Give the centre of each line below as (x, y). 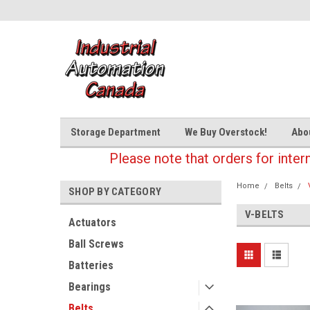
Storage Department (116, 132)
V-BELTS (264, 215)
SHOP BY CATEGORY (115, 192)
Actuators (92, 222)
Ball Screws (96, 244)
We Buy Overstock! (226, 132)
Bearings (90, 287)
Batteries (91, 265)
